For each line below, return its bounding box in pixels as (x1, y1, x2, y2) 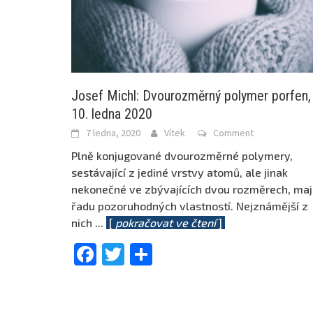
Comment (213, 126, 254, 140)
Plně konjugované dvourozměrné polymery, (71, 149, 293, 163)
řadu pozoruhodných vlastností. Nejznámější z (71, 199, 308, 213)
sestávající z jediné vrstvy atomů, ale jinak (71, 166, 288, 180)
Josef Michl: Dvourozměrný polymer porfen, (71, 87, 311, 105)
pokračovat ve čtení (115, 216, 216, 230)
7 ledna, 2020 (86, 126, 140, 140)
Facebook (96, 240, 195, 268)
